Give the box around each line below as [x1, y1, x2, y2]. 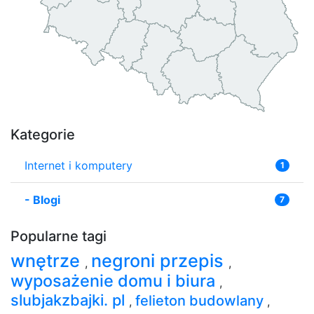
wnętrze [11, 250, 85, 271]
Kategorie [11, 125, 75, 143]
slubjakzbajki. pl [11, 290, 129, 309]
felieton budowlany [135, 292, 267, 309]
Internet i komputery [25, 158, 132, 172]
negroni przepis [91, 250, 228, 271]
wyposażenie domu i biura [11, 270, 219, 291]
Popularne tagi [11, 227, 107, 245]
